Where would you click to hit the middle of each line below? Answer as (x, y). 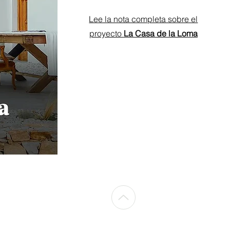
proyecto (106, 33)
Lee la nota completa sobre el (143, 19)
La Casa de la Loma (160, 33)
